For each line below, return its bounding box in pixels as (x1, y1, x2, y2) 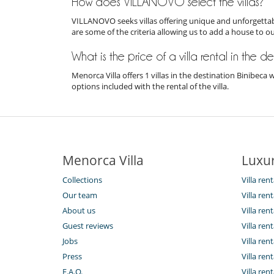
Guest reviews (62, 220, 113, 231)
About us (62, 204, 95, 216)
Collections (62, 174, 102, 185)
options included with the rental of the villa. (72, 80, 229, 92)
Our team (62, 189, 97, 201)
